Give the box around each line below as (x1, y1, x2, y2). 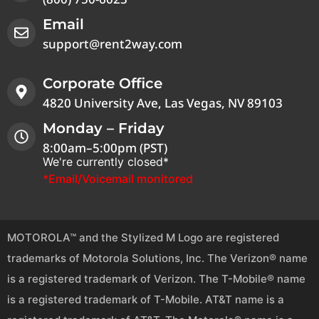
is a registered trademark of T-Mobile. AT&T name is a (7, 293, 284, 307)
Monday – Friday (43, 120, 164, 137)
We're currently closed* (43, 155, 169, 169)
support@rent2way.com (43, 36, 182, 53)
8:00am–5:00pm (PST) (43, 140, 167, 157)
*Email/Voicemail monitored (43, 172, 193, 187)
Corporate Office (43, 75, 162, 93)
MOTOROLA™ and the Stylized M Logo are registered (7, 231, 279, 245)
